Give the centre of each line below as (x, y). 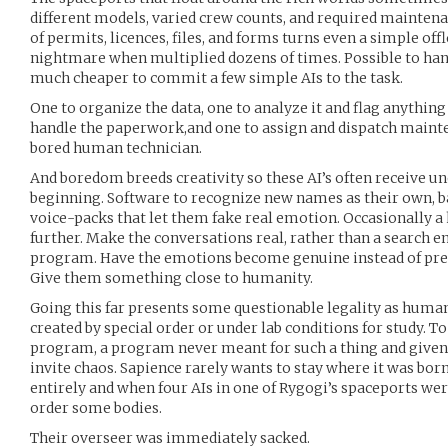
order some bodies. (96, 408)
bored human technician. (116, 148)
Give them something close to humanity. (171, 278)
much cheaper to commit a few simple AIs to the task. (216, 78)
